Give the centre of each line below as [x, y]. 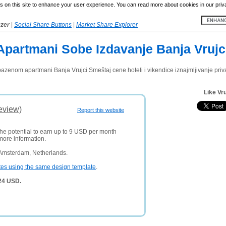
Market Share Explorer [107, 25]
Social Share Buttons [43, 25]
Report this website [101, 110]
